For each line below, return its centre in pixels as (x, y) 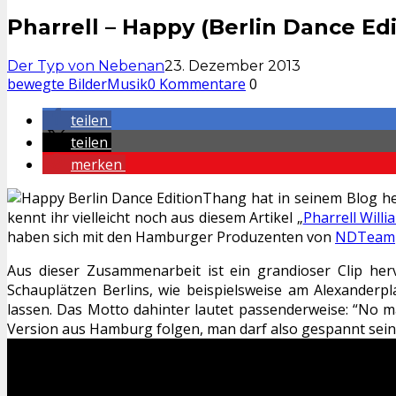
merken (96, 164)
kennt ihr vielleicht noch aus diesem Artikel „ (155, 217)
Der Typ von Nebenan (86, 65)
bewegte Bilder (57, 84)
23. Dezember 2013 (232, 65)
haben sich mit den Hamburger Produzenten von (171, 236)
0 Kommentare (197, 84)
